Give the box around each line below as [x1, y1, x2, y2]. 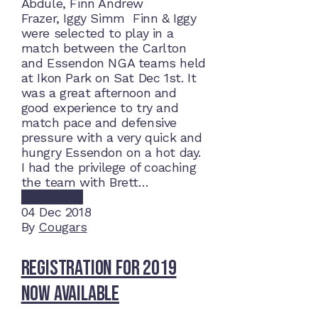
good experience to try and [21, 100, 179, 116]
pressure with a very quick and [21, 130, 202, 146]
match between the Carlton [21, 40, 187, 56]
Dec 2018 [39, 204, 92, 220]
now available [21, 281, 119, 307]
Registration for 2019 [21, 256, 177, 282]
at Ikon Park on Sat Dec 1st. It [21, 70, 197, 86]
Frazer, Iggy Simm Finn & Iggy [21, 11, 197, 26]
